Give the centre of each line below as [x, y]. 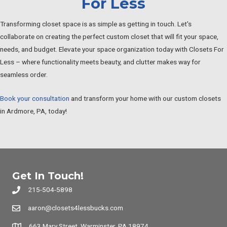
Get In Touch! [48, 176]
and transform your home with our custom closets [145, 98]
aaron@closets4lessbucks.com [75, 208]
